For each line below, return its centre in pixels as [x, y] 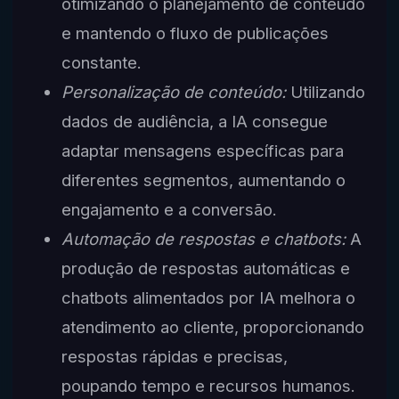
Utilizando [325, 91]
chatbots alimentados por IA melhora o [208, 297]
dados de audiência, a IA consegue [194, 121]
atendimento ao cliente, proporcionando [212, 326]
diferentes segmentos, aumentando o [203, 179]
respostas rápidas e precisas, [174, 356]
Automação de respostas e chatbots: [203, 238]
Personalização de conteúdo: [173, 91]
